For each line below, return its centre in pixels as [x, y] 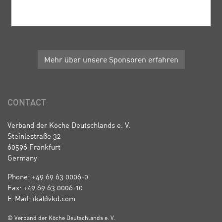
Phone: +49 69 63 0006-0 [48, 177]
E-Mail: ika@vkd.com [41, 198]
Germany [22, 158]
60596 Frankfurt [34, 147]
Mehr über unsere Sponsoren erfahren [111, 60]
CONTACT [27, 104]
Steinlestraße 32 [34, 136]
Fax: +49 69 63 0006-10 [45, 188]
